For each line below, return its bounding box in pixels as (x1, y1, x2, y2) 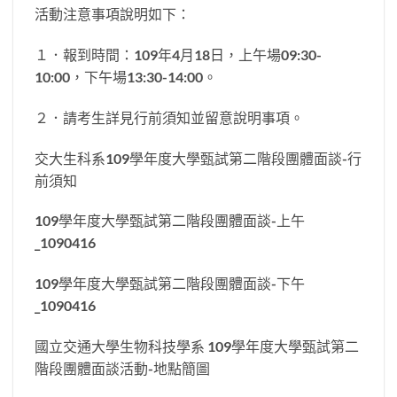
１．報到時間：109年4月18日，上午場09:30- (35, 46, 322, 64)
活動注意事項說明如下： (35, 5, 191, 23)
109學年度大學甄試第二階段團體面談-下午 (35, 275, 305, 292)
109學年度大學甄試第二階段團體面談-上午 (35, 212, 305, 230)
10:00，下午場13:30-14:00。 (35, 68, 217, 86)
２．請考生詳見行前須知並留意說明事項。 (35, 108, 304, 126)
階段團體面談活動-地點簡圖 (35, 360, 210, 378)
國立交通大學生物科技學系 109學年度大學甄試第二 (35, 338, 359, 355)
